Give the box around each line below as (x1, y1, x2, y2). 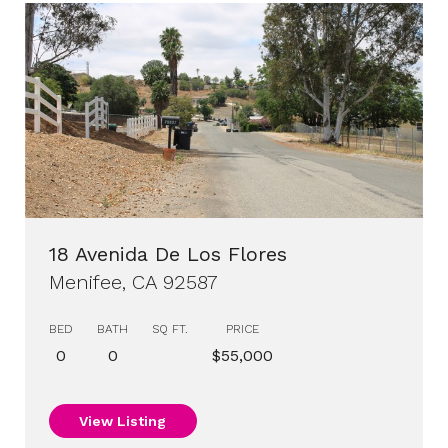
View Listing (79, 412, 167, 429)
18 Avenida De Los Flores (49, 242, 287, 267)
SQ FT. (152, 322, 188, 337)
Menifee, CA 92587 (49, 270, 218, 295)
